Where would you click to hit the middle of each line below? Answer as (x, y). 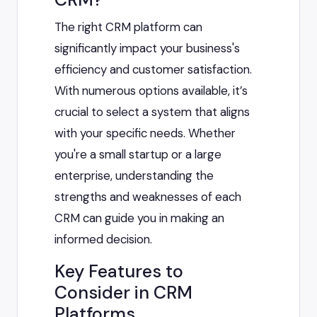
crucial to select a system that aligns (152, 112)
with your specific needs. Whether (145, 133)
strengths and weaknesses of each (148, 197)
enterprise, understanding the (134, 176)
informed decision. (103, 240)
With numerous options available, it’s (151, 91)
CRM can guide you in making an (139, 218)
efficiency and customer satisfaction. (153, 70)
